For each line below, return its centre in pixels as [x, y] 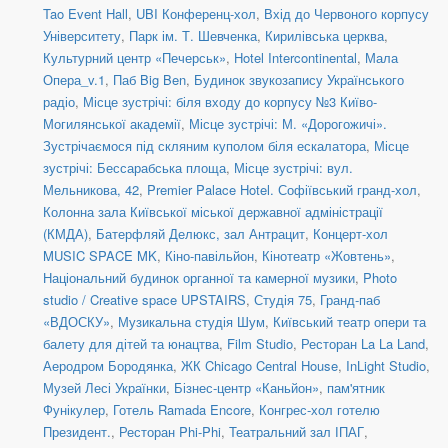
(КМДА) [65, 234]
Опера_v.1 [74, 80]
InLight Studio [386, 366]
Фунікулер [74, 410]
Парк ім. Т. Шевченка [193, 36]
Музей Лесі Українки [104, 388]
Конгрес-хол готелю [319, 410]
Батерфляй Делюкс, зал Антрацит [200, 234]
